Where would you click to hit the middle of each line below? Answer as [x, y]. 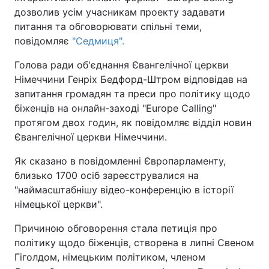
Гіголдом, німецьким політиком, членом [110, 257]
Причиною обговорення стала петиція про [116, 228]
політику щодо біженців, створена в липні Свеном [134, 243]
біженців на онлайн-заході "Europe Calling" [115, 108]
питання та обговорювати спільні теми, [108, 26]
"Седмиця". [98, 41]
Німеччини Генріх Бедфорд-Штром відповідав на [131, 79]
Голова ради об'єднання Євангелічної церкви [122, 65]
